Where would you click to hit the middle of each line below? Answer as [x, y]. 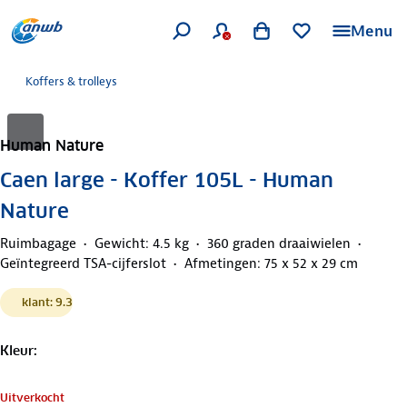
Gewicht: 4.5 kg [142, 243]
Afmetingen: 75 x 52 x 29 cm [271, 263]
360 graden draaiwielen [279, 243]
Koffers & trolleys [71, 81]
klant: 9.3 [47, 302]
